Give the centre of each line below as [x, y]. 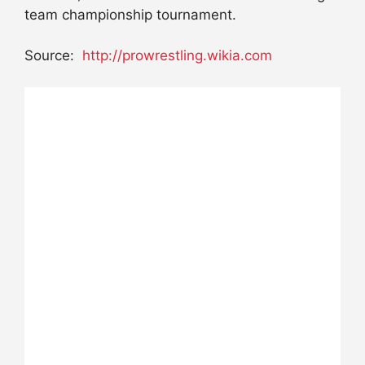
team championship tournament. [130, 14]
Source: [53, 56]
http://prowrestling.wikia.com [177, 56]
